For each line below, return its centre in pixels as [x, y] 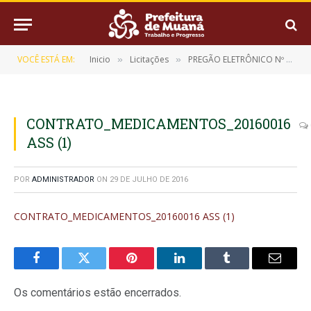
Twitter [101, 268]
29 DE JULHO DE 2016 [149, 179]
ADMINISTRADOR [63, 179]
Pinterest [153, 268]
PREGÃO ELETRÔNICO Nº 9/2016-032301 [237, 59]
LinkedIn [201, 268]
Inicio [100, 59]
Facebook [59, 268]
